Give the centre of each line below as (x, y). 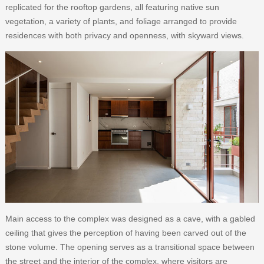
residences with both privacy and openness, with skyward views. (124, 36)
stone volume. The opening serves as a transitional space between (130, 247)
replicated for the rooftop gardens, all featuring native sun (112, 7)
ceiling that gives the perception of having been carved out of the (126, 232)
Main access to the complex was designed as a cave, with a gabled (130, 218)
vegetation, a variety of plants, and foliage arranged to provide (121, 22)
